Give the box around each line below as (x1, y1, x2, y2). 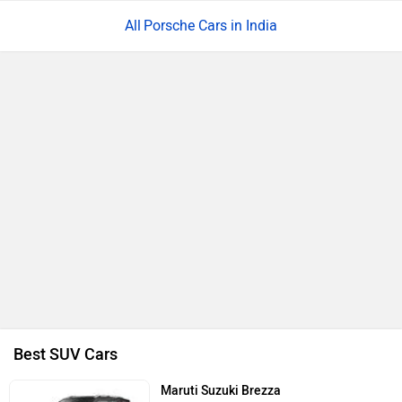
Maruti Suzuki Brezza (161, 382, 282, 398)
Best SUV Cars (13, 344, 118, 364)
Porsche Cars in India (144, 16, 277, 34)
